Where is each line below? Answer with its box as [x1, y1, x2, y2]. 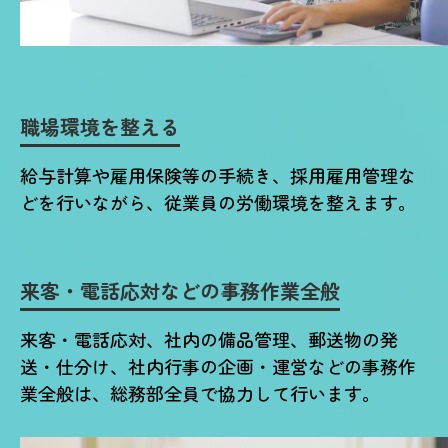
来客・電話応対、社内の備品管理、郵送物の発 [20, 326, 398, 352]
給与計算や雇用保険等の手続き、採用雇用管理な [20, 162, 416, 188]
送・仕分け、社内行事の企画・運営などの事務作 [20, 353, 416, 379]
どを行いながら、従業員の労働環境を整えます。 [20, 189, 416, 215]
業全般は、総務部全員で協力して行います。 [20, 380, 380, 406]
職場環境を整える [20, 112, 180, 141]
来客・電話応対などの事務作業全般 [20, 276, 340, 305]
